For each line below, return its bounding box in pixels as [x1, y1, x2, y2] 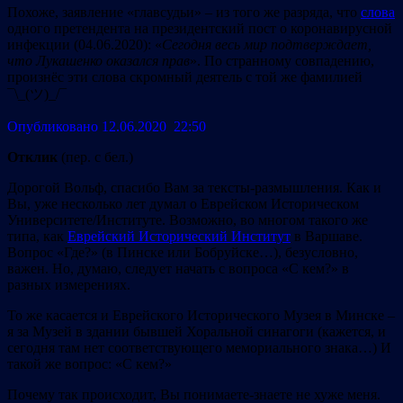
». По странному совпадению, [190, 52, 374, 68]
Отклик [7, 148, 58, 165]
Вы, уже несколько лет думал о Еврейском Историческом [7, 195, 359, 211]
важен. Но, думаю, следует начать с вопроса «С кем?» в [7, 260, 349, 276]
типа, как [7, 228, 67, 244]
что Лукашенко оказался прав [7, 52, 190, 68]
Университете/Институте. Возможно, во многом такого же [7, 211, 368, 228]
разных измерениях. [7, 276, 130, 292]
